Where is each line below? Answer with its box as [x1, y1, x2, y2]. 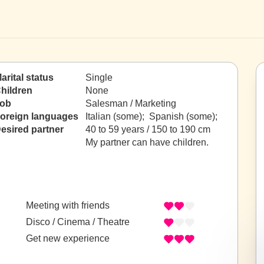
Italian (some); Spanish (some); [85, 111, 220, 121]
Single [85, 72, 113, 82]
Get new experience [26, 233, 110, 244]
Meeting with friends [26, 200, 110, 211]
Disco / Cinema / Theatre [26, 217, 130, 227]
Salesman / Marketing [85, 98, 176, 108]
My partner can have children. [85, 137, 209, 147]
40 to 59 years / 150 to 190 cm [85, 124, 210, 134]
